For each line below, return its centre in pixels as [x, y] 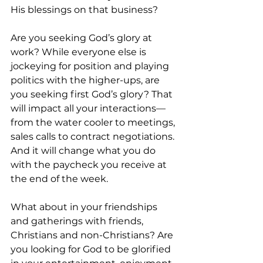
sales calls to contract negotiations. [94, 137]
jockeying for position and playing [91, 66]
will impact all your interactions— [88, 109]
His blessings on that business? [85, 10]
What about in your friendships [85, 207]
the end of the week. [60, 179]
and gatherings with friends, [78, 221]
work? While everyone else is [80, 52]
